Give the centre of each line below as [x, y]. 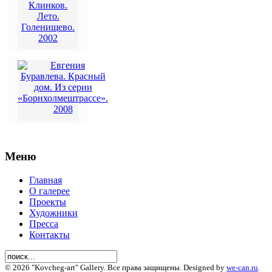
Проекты [48, 202]
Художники [53, 212]
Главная [46, 180]
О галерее [49, 191]
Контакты [49, 234]
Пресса [44, 223]
